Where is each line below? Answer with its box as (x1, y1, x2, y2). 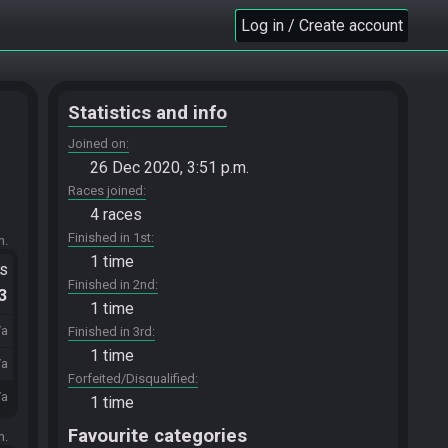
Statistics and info (68, 102, 227, 124)
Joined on (68, 136, 126, 151)
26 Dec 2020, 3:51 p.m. (90, 158, 249, 177)
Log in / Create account (241, 15, 403, 35)
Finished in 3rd (68, 324, 152, 339)
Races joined (68, 183, 143, 198)
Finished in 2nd (68, 277, 155, 292)
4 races (90, 205, 142, 224)
